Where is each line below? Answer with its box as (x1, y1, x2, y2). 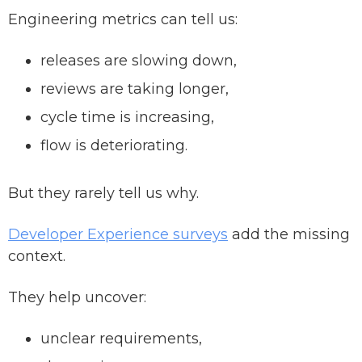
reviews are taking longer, (40, 80, 229, 99)
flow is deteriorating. (40, 137, 187, 155)
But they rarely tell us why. (8, 184, 199, 203)
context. (8, 247, 65, 266)
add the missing (228, 225, 350, 244)
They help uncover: (8, 288, 146, 307)
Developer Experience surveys (8, 225, 228, 244)
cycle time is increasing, (40, 108, 214, 127)
